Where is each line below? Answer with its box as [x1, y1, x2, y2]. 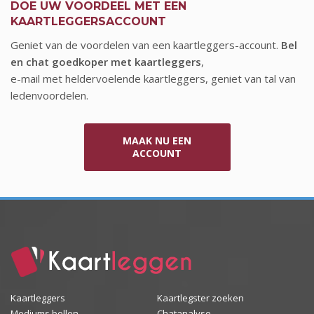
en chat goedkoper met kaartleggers [11, 55, 201, 69]
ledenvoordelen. [11, 88, 88, 102]
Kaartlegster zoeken [157, 292, 244, 304]
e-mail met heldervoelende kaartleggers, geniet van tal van [11, 71, 296, 86]
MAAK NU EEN [123, 134, 191, 147]
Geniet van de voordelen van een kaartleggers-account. [11, 38, 281, 52]
